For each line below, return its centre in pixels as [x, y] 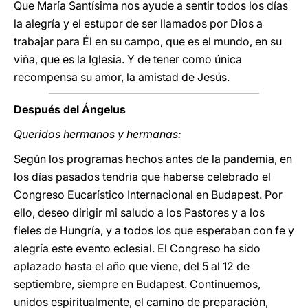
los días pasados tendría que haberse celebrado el [142, 177]
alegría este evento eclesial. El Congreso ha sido [137, 248]
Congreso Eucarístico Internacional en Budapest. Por [148, 195]
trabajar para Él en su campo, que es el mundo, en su [148, 41]
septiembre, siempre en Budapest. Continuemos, [137, 284]
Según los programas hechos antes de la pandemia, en [153, 159]
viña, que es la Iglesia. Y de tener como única [128, 59]
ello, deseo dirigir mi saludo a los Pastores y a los [139, 212]
